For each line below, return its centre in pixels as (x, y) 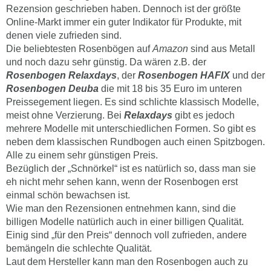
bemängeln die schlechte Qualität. (79, 248)
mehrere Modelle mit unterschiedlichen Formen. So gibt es (131, 128)
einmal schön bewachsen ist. (68, 195)
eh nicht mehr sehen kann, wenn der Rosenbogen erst (122, 181)
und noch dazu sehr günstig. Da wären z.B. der (106, 62)
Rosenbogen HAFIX (184, 75)
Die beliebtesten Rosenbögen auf (79, 48)
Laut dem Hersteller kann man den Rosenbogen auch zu (127, 261)
